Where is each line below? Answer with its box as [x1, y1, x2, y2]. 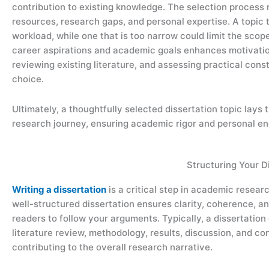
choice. [12, 73, 44, 85]
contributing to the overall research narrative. [12, 241, 213, 253]
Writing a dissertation [12, 183, 106, 195]
